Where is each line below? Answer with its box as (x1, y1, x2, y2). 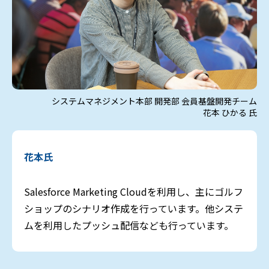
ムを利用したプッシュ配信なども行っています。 (24, 218, 234, 233)
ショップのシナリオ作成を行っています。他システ (24, 201, 243, 216)
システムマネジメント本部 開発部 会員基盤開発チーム (52, 95, 257, 107)
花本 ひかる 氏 (203, 106, 257, 119)
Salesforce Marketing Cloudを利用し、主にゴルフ (24, 184, 243, 199)
